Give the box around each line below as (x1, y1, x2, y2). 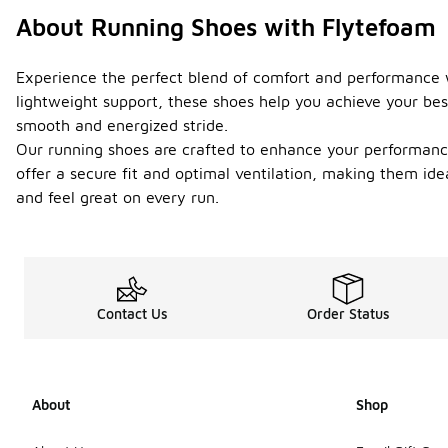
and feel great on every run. (16, 188, 219, 206)
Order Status (306, 305, 390, 322)
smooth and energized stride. (16, 116, 228, 134)
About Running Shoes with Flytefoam (16, 13, 436, 41)
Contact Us (96, 305, 168, 322)
